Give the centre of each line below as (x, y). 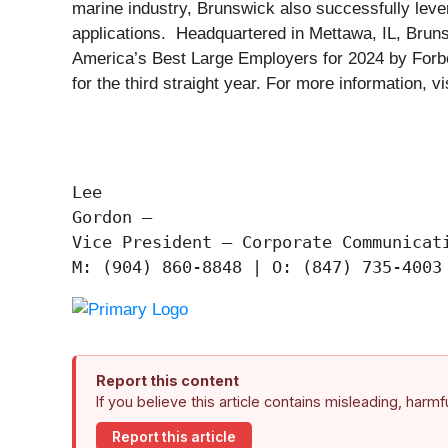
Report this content (167, 381)
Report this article (174, 436)
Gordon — (112, 217)
